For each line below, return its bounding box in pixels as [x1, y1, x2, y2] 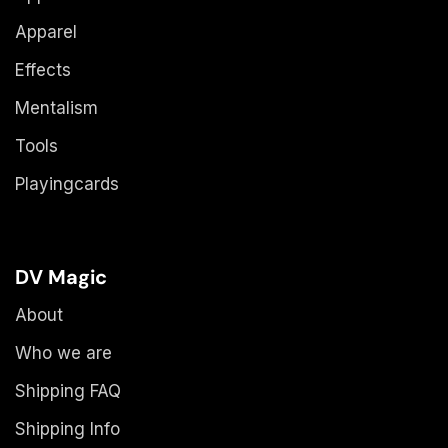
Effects [15, 59, 71, 80]
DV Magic [15, 263, 107, 290]
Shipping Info [15, 418, 120, 439]
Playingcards [15, 173, 119, 194]
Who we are [15, 342, 112, 363]
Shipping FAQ [15, 380, 121, 401]
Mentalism [15, 97, 98, 118]
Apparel [15, 21, 77, 42]
